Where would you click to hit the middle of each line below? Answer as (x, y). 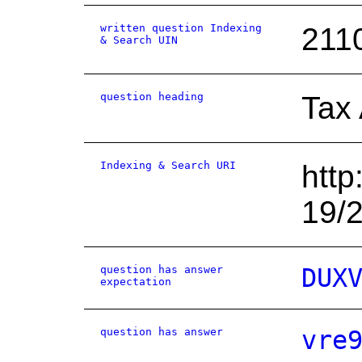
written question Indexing (181, 28)
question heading (152, 97)
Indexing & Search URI (168, 165)
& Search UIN (139, 40)
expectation (136, 282)
